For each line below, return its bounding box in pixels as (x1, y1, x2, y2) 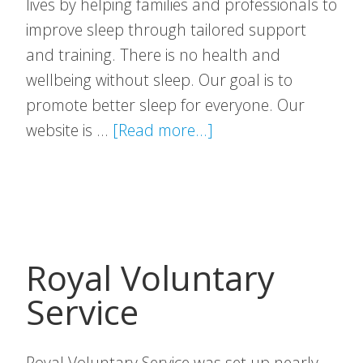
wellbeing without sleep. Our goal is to (26, 69, 293, 91)
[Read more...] (113, 119, 213, 141)
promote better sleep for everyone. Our (26, 94, 305, 116)
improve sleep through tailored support (26, 19, 306, 41)
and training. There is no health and (26, 44, 280, 66)
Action (212, 169, 256, 190)
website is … (26, 119, 113, 141)
